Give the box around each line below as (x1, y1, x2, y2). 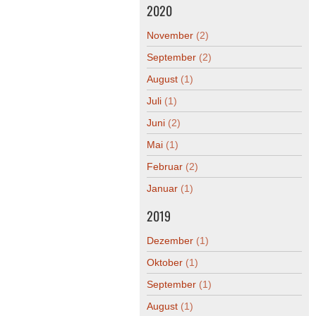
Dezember (147, 235, 196, 247)
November (147, 30, 196, 42)
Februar (147, 161, 186, 173)
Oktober (147, 257, 186, 269)
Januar (147, 183, 181, 195)
